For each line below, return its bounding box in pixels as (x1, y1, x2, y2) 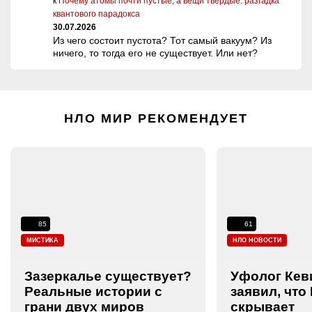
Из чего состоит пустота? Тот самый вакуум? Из (53, 34, 272, 46)
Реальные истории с (24, 283, 162, 299)
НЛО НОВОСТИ (233, 236, 281, 244)
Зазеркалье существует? (24, 268, 192, 283)
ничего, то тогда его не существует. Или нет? (53, 47, 258, 58)
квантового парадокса (53, 8, 140, 19)
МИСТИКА (26, 236, 58, 244)
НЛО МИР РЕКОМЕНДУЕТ (64, 111, 248, 125)
